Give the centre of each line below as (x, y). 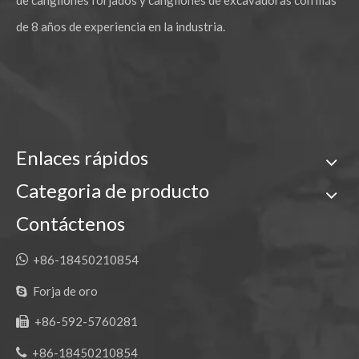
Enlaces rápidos (82, 158)
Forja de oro (64, 291)
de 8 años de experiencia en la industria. (121, 27)
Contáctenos (71, 224)
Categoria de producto (113, 191)
